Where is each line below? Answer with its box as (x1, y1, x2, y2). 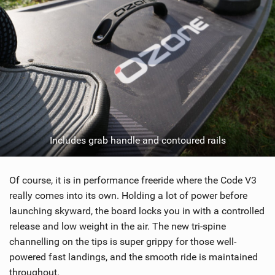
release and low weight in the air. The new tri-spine (9, 220, 226, 233)
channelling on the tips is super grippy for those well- (9, 236, 236, 248)
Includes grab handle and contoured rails (49, 134, 226, 147)
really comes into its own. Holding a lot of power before (9, 190, 247, 202)
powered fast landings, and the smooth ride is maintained (9, 251, 258, 263)
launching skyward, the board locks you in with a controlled (9, 205, 265, 217)
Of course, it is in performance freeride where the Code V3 (9, 174, 257, 187)
